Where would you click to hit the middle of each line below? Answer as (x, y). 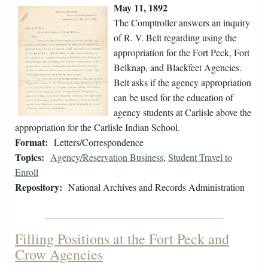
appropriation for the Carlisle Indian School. (98, 127)
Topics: (30, 157)
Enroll (27, 172)
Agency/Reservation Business (107, 157)
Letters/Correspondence (99, 142)
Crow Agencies (59, 255)
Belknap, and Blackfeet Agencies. (178, 68)
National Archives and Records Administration (156, 187)
